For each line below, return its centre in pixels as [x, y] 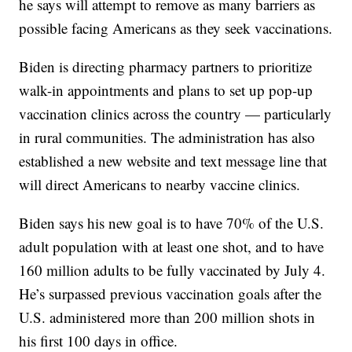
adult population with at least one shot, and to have [172, 247]
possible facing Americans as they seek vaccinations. [176, 28]
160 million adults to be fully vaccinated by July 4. [172, 270]
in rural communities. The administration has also [167, 137]
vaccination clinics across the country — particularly [176, 114]
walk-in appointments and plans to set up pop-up [166, 90]
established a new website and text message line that [173, 161]
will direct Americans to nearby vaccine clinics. [160, 185]
